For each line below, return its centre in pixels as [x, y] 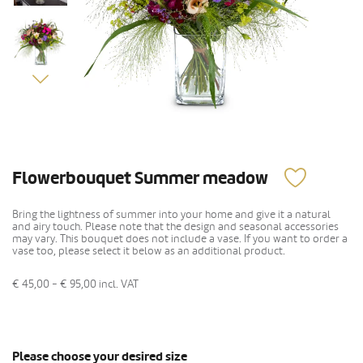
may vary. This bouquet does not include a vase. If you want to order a [180, 239]
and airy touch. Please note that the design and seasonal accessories [175, 227]
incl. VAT [119, 284]
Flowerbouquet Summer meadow [140, 179]
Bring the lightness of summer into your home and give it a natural [171, 215]
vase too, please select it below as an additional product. [149, 251]
